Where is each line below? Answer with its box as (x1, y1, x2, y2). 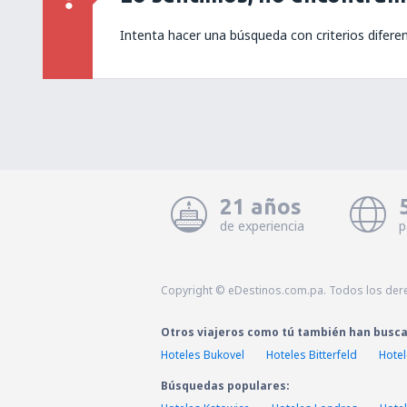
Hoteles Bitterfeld (266, 347, 357, 362)
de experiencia (219, 217, 304, 234)
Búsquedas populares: (161, 378, 290, 393)
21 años (219, 194, 302, 219)
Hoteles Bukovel (161, 347, 244, 362)
